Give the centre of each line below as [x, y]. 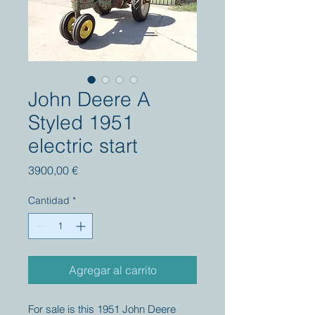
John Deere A [89, 99]
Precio [94, 169]
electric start [83, 146]
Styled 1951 [81, 122]
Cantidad [49, 200]
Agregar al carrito [112, 270]
